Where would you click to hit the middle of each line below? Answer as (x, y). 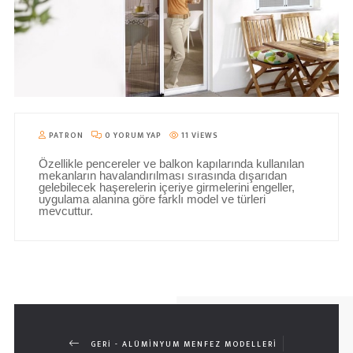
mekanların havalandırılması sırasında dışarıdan (162, 176)
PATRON (65, 136)
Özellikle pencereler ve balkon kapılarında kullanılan (171, 164)
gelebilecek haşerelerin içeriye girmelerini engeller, (166, 188)
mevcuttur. (65, 211)
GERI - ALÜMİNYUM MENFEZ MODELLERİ (184, 345)
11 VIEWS (198, 136)
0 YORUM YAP (132, 136)
